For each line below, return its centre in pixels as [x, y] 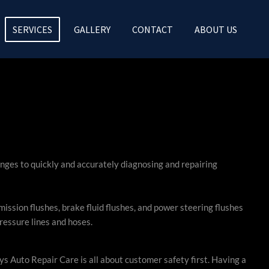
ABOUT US [216, 29]
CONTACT [153, 29]
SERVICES [32, 29]
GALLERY [92, 29]
